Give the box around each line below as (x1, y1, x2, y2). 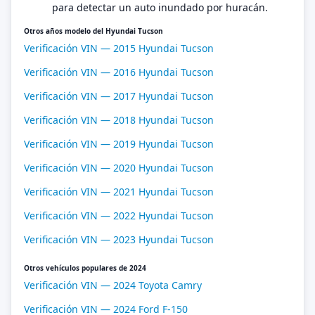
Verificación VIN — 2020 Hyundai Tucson (24, 161, 214, 174)
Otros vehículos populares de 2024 (24, 263, 146, 273)
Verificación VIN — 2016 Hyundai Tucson (24, 65, 214, 79)
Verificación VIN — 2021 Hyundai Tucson (24, 185, 214, 198)
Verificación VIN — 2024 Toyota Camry (24, 278, 202, 292)
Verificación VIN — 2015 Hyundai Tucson (24, 41, 214, 55)
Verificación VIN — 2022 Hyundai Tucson (24, 209, 214, 222)
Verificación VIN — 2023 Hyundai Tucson (24, 233, 214, 246)
